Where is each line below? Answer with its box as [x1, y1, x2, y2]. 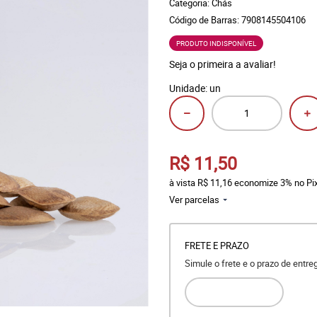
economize [232, 176, 280, 189]
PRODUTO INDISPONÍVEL [176, 38, 256, 48]
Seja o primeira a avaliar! [169, 57, 276, 71]
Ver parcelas [169, 193, 219, 206]
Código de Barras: [169, 13, 241, 26]
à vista [169, 176, 197, 189]
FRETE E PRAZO [185, 239, 249, 252]
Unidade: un [169, 81, 221, 95]
